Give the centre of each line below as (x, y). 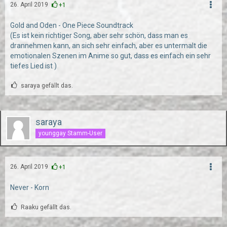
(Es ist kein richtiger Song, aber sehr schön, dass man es (99, 35)
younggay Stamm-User (70, 133)
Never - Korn (30, 187)
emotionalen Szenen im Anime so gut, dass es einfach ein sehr (110, 56)
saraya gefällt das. (47, 86)
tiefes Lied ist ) (33, 66)
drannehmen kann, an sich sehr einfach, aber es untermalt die (109, 46)
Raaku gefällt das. (46, 207)
